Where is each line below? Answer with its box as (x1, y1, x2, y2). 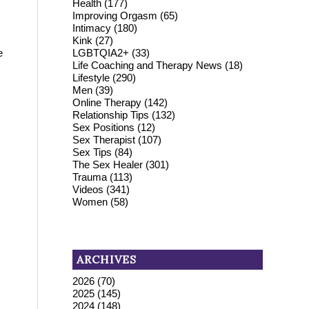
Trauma (72, 170, 108, 183)
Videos (72, 183, 104, 195)
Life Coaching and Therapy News (72, 59, 223, 71)
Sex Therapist (72, 133, 136, 146)
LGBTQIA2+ (72, 46, 130, 59)
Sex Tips (72, 146, 112, 158)
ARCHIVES (77, 252, 137, 266)
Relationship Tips (72, 108, 150, 121)
